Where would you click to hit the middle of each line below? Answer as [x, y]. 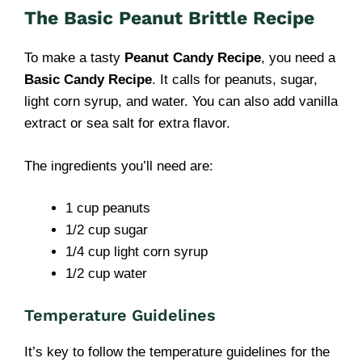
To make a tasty [74, 58]
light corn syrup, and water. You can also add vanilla [181, 101]
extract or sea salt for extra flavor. [127, 123]
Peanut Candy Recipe [193, 58]
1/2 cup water [106, 274]
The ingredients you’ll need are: [119, 166]
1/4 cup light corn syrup [137, 252]
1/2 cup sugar [107, 230]
